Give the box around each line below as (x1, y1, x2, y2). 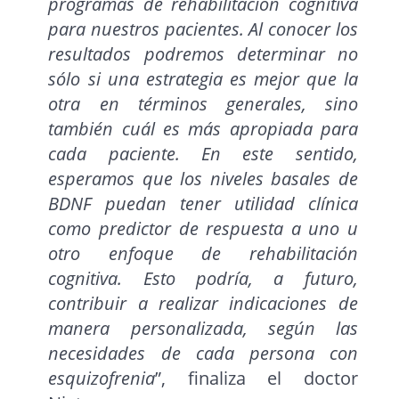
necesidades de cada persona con (48, 341, 358, 366)
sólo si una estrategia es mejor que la (48, 67, 358, 92)
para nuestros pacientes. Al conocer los (48, 17, 358, 42)
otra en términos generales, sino (48, 92, 358, 117)
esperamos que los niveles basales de (48, 167, 358, 191)
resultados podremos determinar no (48, 42, 358, 67)
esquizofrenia (48, 366, 156, 391)
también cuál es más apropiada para (48, 117, 358, 142)
